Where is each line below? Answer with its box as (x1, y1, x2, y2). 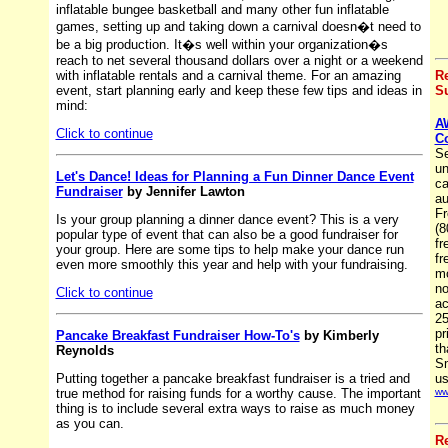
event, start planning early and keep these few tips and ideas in (55, 82, 422, 98)
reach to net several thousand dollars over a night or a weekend (55, 52, 423, 68)
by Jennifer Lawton (122, 183, 245, 199)
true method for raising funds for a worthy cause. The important (55, 385, 421, 401)
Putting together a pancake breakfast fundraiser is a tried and (55, 370, 410, 386)
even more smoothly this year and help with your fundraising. (55, 256, 408, 272)
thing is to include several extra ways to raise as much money (55, 400, 415, 416)
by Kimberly (299, 327, 379, 343)
